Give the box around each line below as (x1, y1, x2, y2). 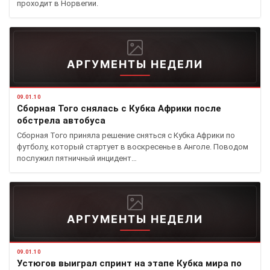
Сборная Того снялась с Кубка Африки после (17, 103, 221, 114)
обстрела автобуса (17, 115, 105, 126)
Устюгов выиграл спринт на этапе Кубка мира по (17, 258, 242, 269)
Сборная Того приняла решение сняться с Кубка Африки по (17, 131, 235, 140)
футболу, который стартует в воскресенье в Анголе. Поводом (17, 142, 248, 151)
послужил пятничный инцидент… (17, 154, 137, 163)
